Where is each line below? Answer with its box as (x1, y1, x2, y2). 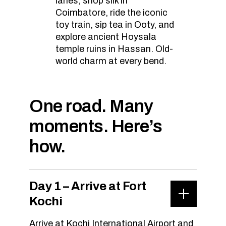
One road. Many (29, 96, 153, 116)
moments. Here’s (29, 117, 162, 136)
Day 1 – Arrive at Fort (29, 180, 146, 193)
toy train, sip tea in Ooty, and (55, 20, 175, 30)
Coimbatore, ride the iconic (55, 8, 168, 18)
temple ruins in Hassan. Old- (55, 44, 174, 54)
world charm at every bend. (55, 56, 167, 66)
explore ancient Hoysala (55, 32, 157, 42)
